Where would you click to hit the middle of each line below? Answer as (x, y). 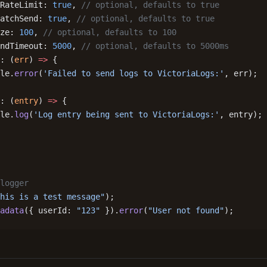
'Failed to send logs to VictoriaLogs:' (133, 73)
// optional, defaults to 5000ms (155, 46)
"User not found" (186, 210)
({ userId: (50, 210)
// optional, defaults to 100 (110, 32)
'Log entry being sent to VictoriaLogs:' (126, 114)
